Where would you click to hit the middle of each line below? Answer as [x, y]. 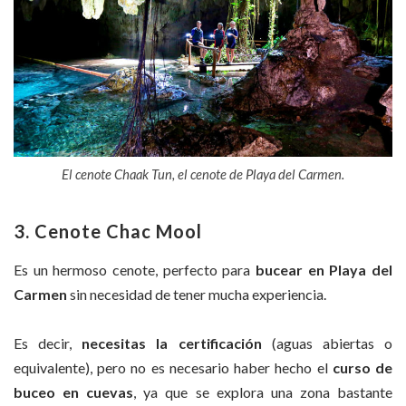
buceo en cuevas [74, 392]
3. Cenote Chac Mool [108, 232]
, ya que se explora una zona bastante [263, 392]
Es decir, [48, 343]
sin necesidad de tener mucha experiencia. [197, 295]
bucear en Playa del [322, 270]
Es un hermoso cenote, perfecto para [132, 270]
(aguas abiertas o [327, 343]
